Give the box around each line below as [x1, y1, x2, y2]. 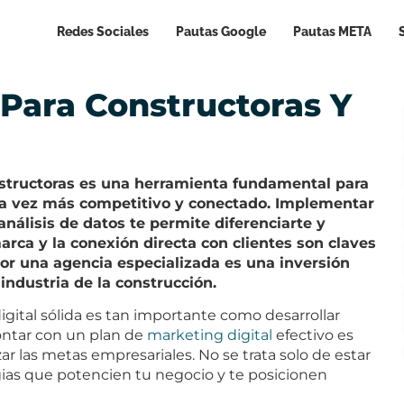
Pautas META [293, 24, 372, 39]
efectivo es [272, 326, 353, 344]
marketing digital [147, 326, 272, 344]
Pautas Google [176, 24, 266, 39]
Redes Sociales [57, 24, 149, 39]
